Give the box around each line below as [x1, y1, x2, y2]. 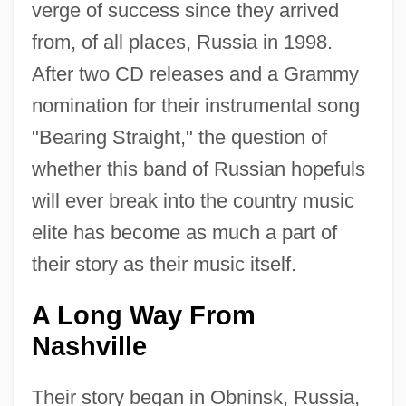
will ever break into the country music [31, 188, 354, 212]
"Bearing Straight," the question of [31, 125, 327, 149]
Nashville [31, 331, 147, 361]
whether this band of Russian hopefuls [31, 157, 365, 180]
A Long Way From [31, 300, 256, 330]
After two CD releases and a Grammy [31, 62, 359, 85]
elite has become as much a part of [31, 220, 337, 244]
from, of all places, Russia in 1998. [31, 30, 333, 53]
